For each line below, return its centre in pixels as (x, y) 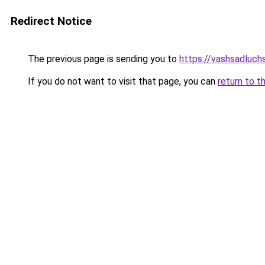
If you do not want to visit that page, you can (122, 81)
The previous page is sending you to (102, 59)
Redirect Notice (51, 21)
